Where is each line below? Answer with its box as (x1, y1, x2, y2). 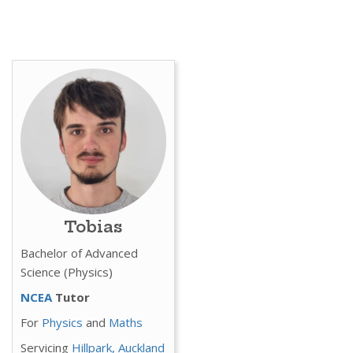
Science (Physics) (20, 263, 113, 280)
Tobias (64, 216, 123, 236)
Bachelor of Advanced (20, 244, 138, 261)
